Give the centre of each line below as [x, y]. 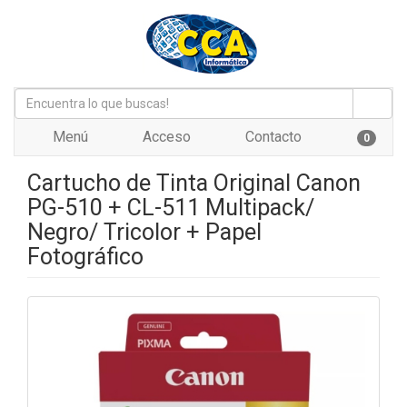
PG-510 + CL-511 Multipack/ [171, 208]
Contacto [272, 137]
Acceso [165, 137]
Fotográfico [85, 257]
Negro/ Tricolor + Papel [144, 232]
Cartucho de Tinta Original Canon [194, 183]
